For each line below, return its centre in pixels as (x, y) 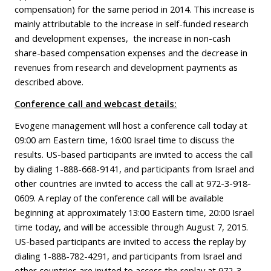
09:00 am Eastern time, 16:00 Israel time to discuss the (125, 140)
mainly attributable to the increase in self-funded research (132, 24)
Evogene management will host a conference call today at (131, 126)
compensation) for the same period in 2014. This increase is (135, 9)
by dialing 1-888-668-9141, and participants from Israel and (134, 169)
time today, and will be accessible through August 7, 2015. (132, 227)
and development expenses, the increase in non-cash (122, 38)
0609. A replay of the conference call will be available (119, 198)
